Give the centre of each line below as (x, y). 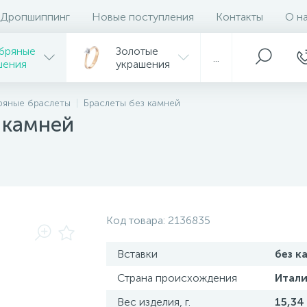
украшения (143, 64)
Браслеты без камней (132, 103)
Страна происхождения (177, 278)
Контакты (240, 16)
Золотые (137, 51)
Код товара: (137, 220)
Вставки (137, 254)
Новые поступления (143, 16)
